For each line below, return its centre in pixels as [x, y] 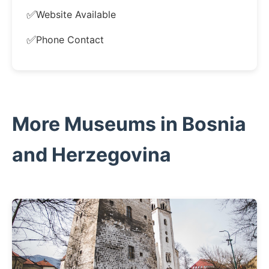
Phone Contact [70, 39]
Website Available [76, 14]
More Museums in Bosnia [129, 124]
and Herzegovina [92, 155]
